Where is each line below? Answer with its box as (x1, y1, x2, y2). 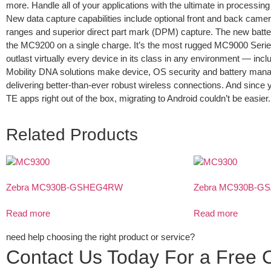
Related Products (6, 125, 138, 144)
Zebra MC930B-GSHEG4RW (6, 182, 123, 193)
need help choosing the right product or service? (6, 231, 195, 242)
